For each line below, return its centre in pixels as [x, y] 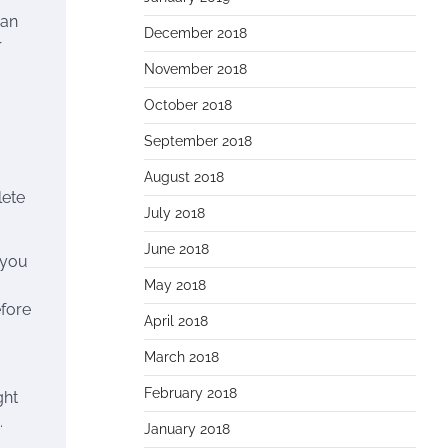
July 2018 [174, 213]
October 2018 [188, 105]
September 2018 [198, 141]
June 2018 [176, 249]
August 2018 [184, 177]
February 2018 [190, 393]
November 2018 [195, 69]
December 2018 [195, 33]
